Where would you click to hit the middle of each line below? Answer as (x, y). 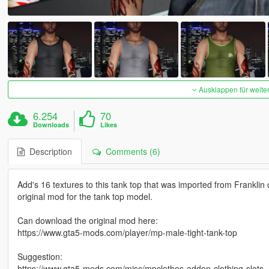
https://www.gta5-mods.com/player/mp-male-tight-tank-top (127, 233)
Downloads (51, 125)
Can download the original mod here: (87, 221)
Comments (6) (130, 152)
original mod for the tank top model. (85, 197)
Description (48, 152)
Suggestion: (40, 257)
